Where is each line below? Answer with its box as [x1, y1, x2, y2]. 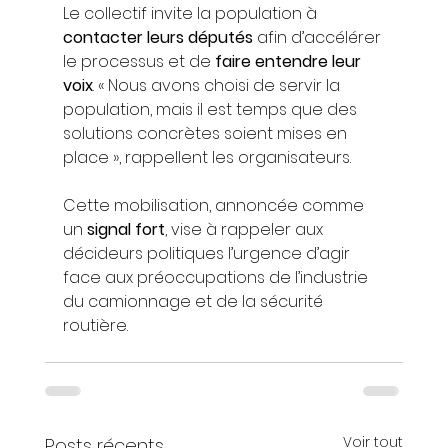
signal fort [86, 218, 165, 242]
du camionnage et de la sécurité [62, 290, 327, 314]
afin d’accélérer [252, 26, 385, 50]
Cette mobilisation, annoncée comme [62, 194, 368, 218]
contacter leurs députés [62, 26, 253, 50]
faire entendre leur [214, 50, 365, 74]
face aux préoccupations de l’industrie [62, 266, 372, 290]
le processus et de [62, 50, 215, 74]
